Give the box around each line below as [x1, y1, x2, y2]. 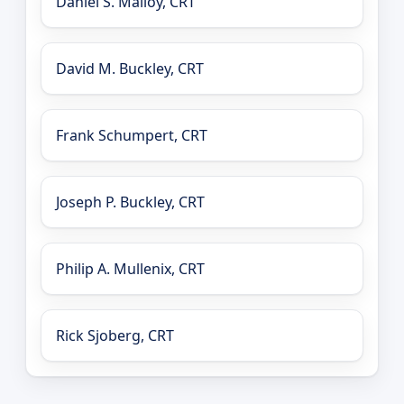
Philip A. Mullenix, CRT [56, 258, 205, 279]
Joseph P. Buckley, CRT [56, 191, 205, 212]
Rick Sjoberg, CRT [56, 325, 174, 345]
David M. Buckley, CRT [56, 58, 204, 78]
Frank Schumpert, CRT [56, 124, 207, 145]
